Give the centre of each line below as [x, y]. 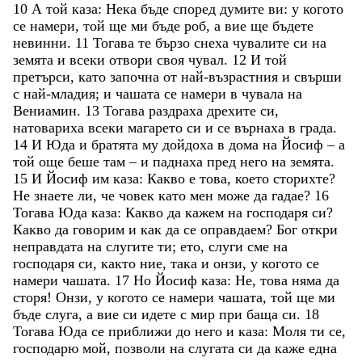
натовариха [51, 127]
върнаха [261, 127]
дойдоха [190, 144]
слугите [132, 246]
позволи [142, 348]
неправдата [50, 246]
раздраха [178, 110]
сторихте [301, 178]
